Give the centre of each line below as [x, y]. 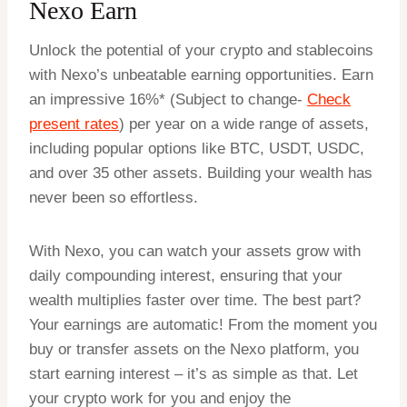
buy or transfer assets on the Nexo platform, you [194, 350]
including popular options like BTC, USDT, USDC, [197, 149]
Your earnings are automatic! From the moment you [203, 325]
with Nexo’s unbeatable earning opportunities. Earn [201, 75]
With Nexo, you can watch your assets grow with [195, 252]
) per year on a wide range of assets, [244, 124]
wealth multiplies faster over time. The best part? [195, 301]
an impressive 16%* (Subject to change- [168, 100]
